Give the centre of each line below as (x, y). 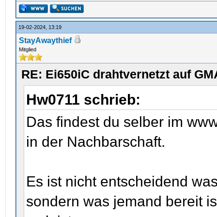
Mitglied (28, 49)
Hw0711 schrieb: (85, 100)
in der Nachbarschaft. (96, 142)
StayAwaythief (46, 40)
